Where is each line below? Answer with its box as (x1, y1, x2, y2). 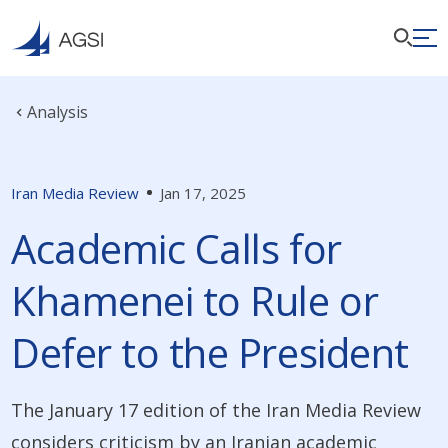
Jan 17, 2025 (160, 182, 247, 203)
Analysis (27, 100, 89, 123)
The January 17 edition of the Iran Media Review (11, 397, 422, 422)
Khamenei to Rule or (11, 272, 379, 328)
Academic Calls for (11, 220, 342, 276)
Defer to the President (11, 324, 409, 380)
